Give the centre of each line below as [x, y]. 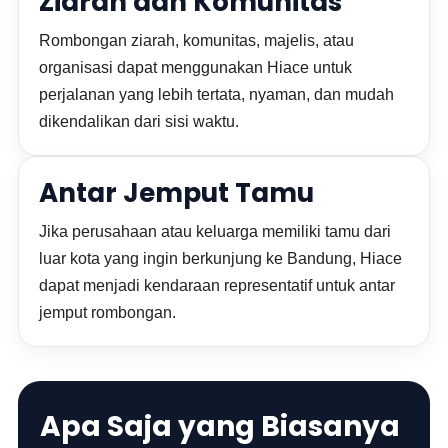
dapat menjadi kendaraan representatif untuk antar [217, 285]
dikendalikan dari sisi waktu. [139, 121]
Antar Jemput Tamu [177, 193]
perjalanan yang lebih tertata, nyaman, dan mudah [217, 94]
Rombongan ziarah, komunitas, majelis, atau [197, 40]
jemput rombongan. [108, 312]
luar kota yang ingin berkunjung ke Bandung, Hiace [221, 258]
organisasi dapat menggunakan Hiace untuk [196, 67]
